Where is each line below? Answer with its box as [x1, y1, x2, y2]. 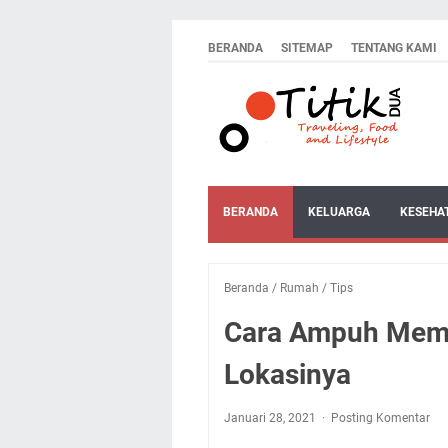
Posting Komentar [331, 411, 430, 425]
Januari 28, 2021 [224, 411, 319, 425]
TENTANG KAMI [351, 41, 437, 55]
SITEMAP [281, 41, 333, 55]
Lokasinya [224, 358, 351, 391]
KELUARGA [308, 205, 370, 219]
